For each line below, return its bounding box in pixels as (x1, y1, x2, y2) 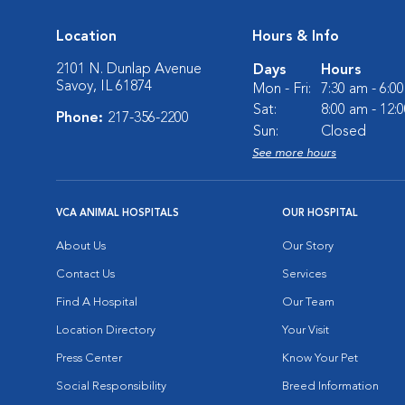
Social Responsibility (56, 381, 166, 392)
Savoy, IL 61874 (56, 80, 152, 94)
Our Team (282, 297, 334, 308)
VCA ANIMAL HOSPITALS (56, 209, 179, 219)
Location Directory (56, 325, 155, 336)
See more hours (252, 147, 336, 159)
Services (282, 268, 326, 280)
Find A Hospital (56, 297, 137, 308)
